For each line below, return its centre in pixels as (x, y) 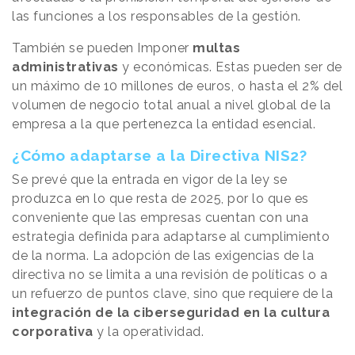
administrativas (65, 67)
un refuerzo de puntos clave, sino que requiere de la (172, 293)
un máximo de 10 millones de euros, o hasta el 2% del (177, 86)
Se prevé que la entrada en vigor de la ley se (150, 179)
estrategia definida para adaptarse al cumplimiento (171, 236)
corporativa (53, 331)
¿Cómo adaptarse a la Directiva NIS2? (159, 155)
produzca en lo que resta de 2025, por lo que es (160, 198)
